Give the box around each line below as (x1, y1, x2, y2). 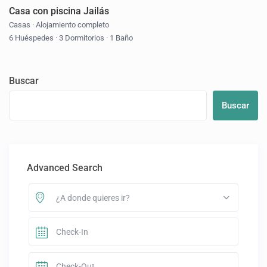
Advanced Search (27, 162, 103, 173)
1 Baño (108, 33, 133, 42)
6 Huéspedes (9, 33, 56, 42)
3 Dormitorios (57, 33, 107, 42)
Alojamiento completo (36, 20, 110, 29)
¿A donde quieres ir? (55, 193, 130, 203)
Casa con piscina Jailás (9, 5, 110, 17)
